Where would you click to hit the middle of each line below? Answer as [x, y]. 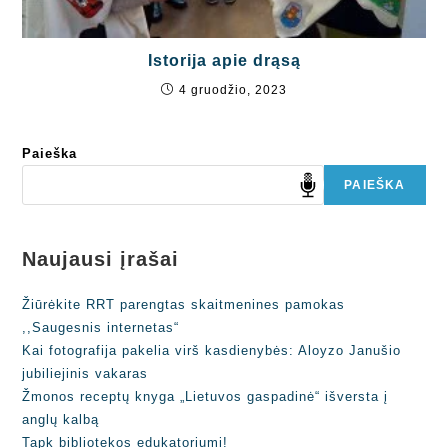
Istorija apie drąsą [224, 61]
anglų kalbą [61, 420]
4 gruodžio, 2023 [233, 90]
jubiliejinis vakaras [85, 374]
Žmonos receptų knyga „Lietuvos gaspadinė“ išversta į [205, 397]
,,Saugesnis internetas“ [101, 328]
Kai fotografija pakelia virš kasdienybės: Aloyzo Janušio [212, 351]
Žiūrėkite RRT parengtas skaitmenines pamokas [184, 305]
